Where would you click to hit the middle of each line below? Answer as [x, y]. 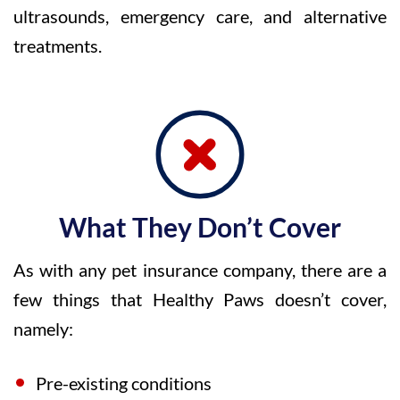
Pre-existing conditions [124, 383]
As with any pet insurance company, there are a [200, 270]
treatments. [58, 46]
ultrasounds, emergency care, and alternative [200, 16]
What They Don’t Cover [200, 227]
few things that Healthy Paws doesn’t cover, [200, 299]
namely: [43, 329]
